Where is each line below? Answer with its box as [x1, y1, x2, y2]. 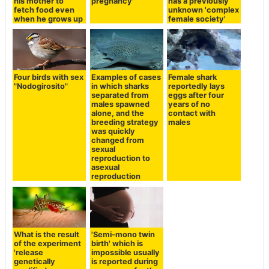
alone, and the [91, 108, 144, 118]
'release [14, 248, 44, 258]
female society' [168, 14, 226, 23]
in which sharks [91, 81, 149, 91]
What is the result [14, 230, 80, 240]
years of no [168, 99, 211, 109]
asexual [91, 162, 119, 172]
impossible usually [91, 248, 160, 258]
